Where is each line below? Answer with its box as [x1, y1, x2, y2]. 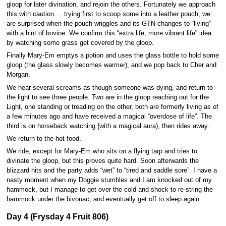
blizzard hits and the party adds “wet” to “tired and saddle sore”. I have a [6, 167, 217, 175]
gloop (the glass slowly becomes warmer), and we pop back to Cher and [6, 62, 216, 69]
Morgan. [6, 71, 30, 79]
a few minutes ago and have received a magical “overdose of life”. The [6, 112, 212, 120]
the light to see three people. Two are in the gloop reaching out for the [6, 93, 209, 101]
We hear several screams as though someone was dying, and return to [6, 84, 213, 91]
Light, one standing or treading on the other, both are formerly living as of [6, 103, 218, 110]
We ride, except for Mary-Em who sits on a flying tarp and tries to [6, 148, 197, 155]
